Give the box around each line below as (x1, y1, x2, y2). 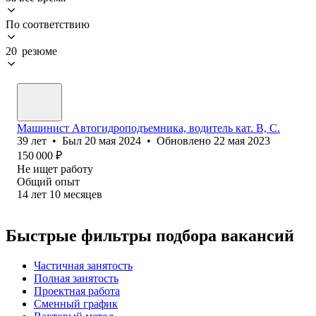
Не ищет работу (17, 162, 93, 175)
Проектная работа (34, 284, 120, 297)
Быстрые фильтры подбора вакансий (6, 226, 294, 245)
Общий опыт (17, 175, 80, 188)
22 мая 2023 (214, 134, 270, 147)
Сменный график (34, 297, 118, 310)
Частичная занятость (34, 259, 133, 272)
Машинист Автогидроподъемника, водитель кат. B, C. (17, 121, 280, 134)
